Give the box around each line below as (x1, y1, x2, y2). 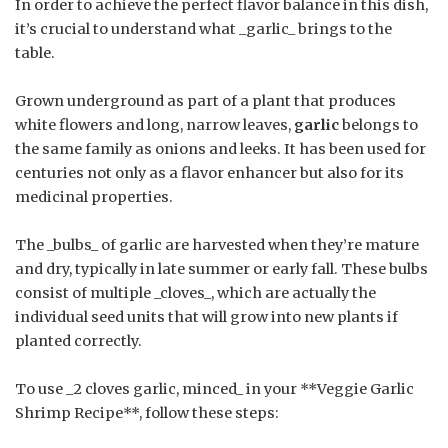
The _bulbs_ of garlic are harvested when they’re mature (15, 235, 419, 254)
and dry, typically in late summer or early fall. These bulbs (15, 259, 428, 278)
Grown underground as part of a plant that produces (15, 91, 396, 110)
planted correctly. (15, 331, 142, 350)
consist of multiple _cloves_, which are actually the (15, 283, 376, 302)
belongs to (339, 115, 418, 134)
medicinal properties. (15, 187, 173, 206)
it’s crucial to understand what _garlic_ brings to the (15, 19, 392, 38)
